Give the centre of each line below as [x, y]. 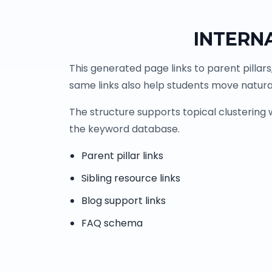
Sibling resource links [131, 178]
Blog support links [124, 201]
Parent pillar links [122, 156]
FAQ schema [112, 223]
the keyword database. [124, 129]
